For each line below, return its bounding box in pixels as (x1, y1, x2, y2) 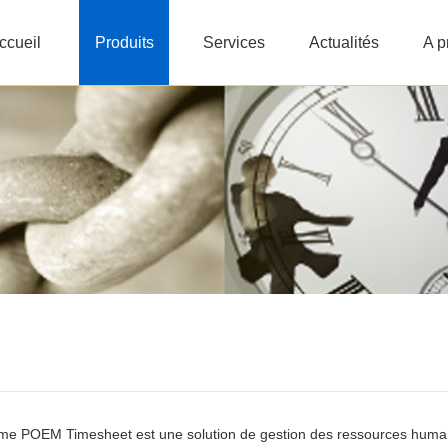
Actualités (309, 34, 379, 51)
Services (203, 34, 265, 51)
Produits (94, 34, 154, 51)
